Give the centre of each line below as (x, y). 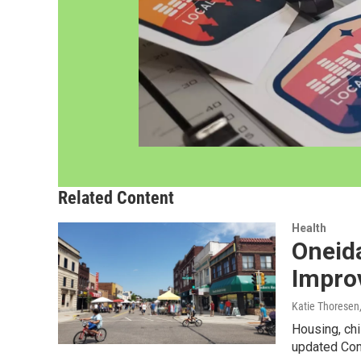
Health (309, 228)
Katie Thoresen (326, 307)
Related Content (116, 198)
